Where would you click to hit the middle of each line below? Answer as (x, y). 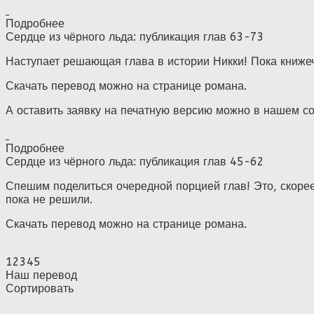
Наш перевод (41, 275)
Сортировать (40, 288)
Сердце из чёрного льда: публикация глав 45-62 (135, 161)
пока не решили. (49, 199)
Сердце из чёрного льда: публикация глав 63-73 (135, 36)
